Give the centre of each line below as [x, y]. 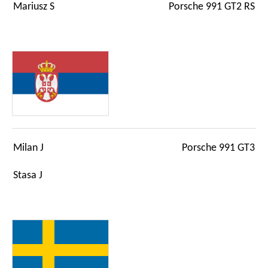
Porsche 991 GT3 [218, 148]
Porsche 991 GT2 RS [212, 7]
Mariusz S [34, 7]
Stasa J [28, 175]
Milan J [28, 148]
